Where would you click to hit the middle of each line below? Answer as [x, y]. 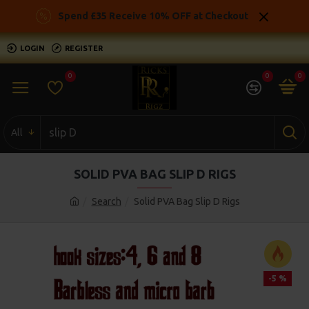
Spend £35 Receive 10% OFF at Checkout [153, 16]
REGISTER [84, 48]
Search [106, 201]
